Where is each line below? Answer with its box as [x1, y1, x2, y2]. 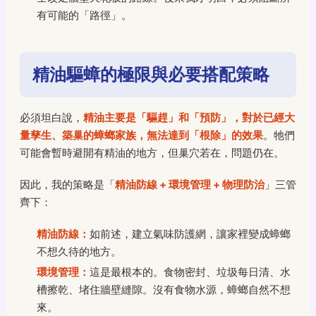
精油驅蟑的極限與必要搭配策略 [32, 63, 269, 85]
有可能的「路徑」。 [37, 8, 132, 22]
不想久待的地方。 [37, 244, 121, 258]
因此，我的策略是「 [20, 177, 115, 191]
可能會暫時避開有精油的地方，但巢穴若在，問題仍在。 [20, 145, 284, 159]
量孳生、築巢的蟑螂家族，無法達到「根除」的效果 [20, 128, 263, 142]
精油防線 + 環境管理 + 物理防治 [115, 177, 265, 191]
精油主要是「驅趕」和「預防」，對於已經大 [83, 110, 295, 124]
